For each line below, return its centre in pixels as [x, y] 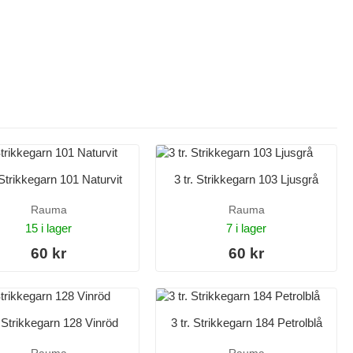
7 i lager [246, 228]
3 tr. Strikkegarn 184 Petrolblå [246, 323]
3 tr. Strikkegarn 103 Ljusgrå [246, 179]
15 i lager [48, 228]
